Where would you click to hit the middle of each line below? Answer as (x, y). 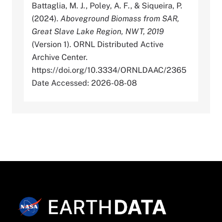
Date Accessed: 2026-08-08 (84, 83)
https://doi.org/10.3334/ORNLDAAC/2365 (109, 70)
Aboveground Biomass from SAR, (120, 18)
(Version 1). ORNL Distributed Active (98, 44)
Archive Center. (60, 57)
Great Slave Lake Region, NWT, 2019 (98, 31)
